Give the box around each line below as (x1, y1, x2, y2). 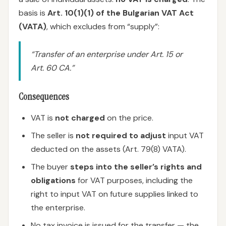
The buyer (31, 161, 70, 172)
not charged (55, 112, 105, 123)
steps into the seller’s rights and (70, 161, 202, 172)
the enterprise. (31, 202, 85, 213)
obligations (31, 175, 76, 186)
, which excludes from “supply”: (46, 21, 159, 32)
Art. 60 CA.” (31, 63, 74, 73)
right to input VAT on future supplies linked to (31, 189, 198, 199)
